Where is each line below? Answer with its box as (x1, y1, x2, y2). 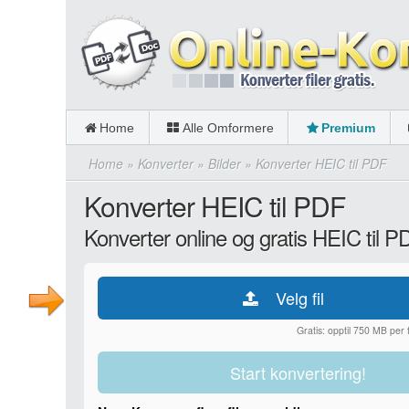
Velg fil (276, 286, 325, 309)
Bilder (208, 154, 241, 173)
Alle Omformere (182, 121, 274, 135)
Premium (321, 121, 376, 135)
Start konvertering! (230, 361, 367, 384)
